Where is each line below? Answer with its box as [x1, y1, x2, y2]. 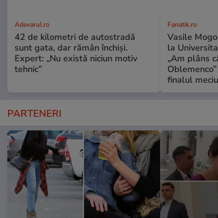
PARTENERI [7, 107, 61, 120]
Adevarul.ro [15, 19, 50, 29]
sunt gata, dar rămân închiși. [15, 41, 127, 54]
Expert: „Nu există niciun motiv [15, 52, 137, 64]
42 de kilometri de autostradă [15, 31, 135, 43]
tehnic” [15, 63, 42, 75]
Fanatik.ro [167, 19, 197, 29]
